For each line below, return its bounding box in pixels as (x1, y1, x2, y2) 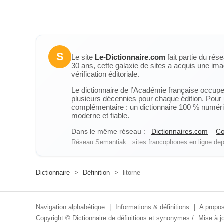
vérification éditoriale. (71, 70, 139, 78)
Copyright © (36, 214, 72, 222)
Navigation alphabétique (36, 203, 105, 211)
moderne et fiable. (71, 111, 129, 120)
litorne (121, 169, 140, 176)
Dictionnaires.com (151, 127, 208, 135)
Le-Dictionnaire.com (95, 53, 165, 61)
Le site (71, 53, 95, 61)
